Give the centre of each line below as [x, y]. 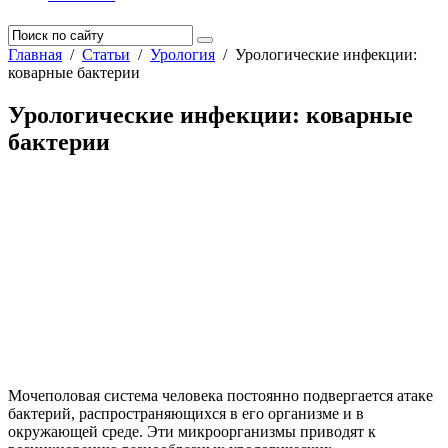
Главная [35, 54]
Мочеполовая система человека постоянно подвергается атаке [220, 395]
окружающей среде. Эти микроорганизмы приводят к [192, 431]
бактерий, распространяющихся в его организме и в [186, 413]
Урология [182, 54]
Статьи [106, 54]
